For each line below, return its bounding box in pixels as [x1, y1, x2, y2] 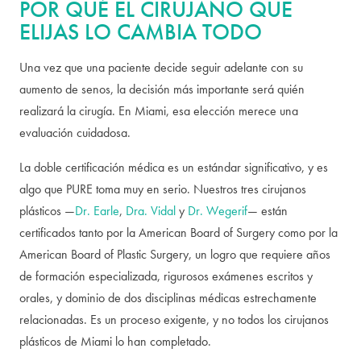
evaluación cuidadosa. [19, 124, 131, 141]
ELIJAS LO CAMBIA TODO [19, 18, 262, 46]
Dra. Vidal [126, 202, 176, 219]
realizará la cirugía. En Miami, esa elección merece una [19, 102, 298, 119]
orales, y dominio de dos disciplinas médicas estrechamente [19, 289, 317, 306]
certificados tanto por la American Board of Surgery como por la [19, 224, 338, 241]
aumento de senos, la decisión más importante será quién [19, 81, 305, 98]
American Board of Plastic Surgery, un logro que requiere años [19, 246, 330, 263]
